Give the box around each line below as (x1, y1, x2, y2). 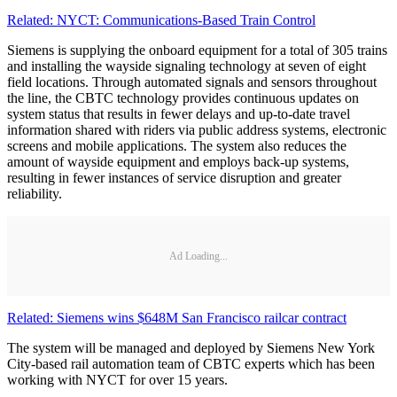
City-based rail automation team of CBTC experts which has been (7, 356, 375, 372)
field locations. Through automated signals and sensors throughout (7, 74, 377, 90)
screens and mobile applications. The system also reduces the (7, 138, 346, 154)
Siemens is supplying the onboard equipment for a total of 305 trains (7, 43, 387, 58)
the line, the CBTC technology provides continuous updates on (7, 90, 359, 106)
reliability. (7, 186, 62, 202)
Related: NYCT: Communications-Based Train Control (7, 12, 315, 28)
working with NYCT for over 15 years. (7, 372, 228, 388)
